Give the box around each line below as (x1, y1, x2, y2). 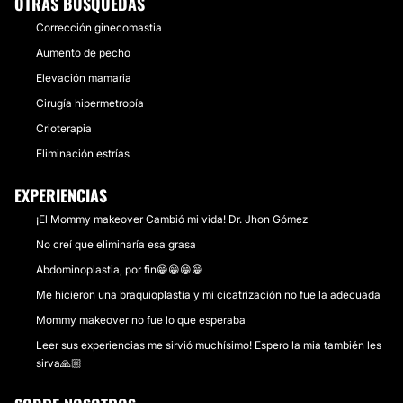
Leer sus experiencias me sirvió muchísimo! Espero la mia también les (36, 338, 381, 352)
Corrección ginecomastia (36, 21, 162, 34)
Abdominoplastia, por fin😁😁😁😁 (36, 263, 203, 276)
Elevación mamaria (36, 71, 131, 85)
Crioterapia (36, 121, 92, 135)
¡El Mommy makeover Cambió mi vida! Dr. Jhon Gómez (36, 212, 308, 226)
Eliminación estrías (36, 147, 130, 160)
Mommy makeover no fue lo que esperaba (36, 313, 246, 327)
